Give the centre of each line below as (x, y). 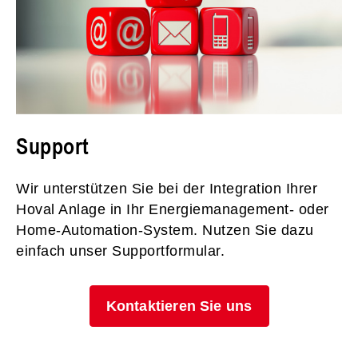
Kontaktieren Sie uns (179, 306)
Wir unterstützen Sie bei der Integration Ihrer (167, 188)
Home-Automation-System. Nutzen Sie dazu (165, 230)
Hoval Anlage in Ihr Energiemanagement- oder (173, 209)
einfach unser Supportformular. (120, 251)
